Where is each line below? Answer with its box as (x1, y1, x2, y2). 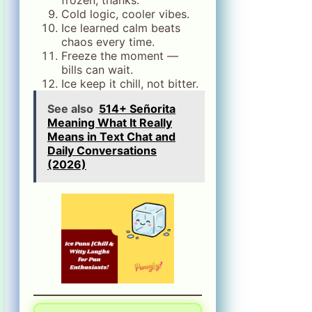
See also (47, 101, 93, 116)
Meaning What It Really (47, 115, 172, 130)
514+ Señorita (99, 101, 175, 116)
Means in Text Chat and (47, 129, 175, 143)
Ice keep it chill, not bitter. (61, 76, 198, 91)
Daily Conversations (47, 143, 157, 157)
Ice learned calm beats (61, 20, 180, 35)
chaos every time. (61, 34, 155, 49)
